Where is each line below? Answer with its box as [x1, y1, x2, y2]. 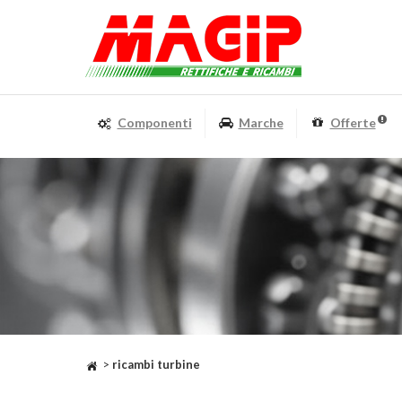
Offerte [329, 115, 376, 130]
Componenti [117, 115, 192, 130]
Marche [238, 115, 284, 130]
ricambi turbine [111, 357, 200, 371]
